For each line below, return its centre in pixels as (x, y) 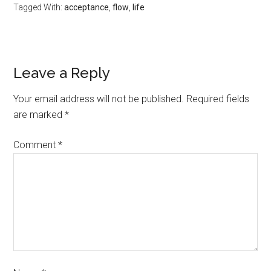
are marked (39, 115)
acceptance (87, 7)
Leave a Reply (62, 73)
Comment (36, 145)
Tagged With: (39, 7)
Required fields (218, 99)
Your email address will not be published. (99, 99)
